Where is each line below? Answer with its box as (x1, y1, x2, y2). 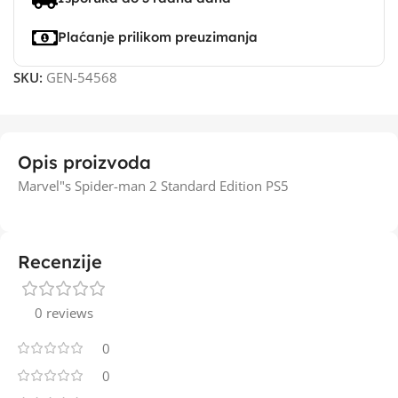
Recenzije (18, 251, 102, 273)
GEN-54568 (46, 68, 117, 86)
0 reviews (35, 304, 93, 322)
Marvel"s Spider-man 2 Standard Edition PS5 (18, 177, 289, 195)
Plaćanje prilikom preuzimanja (57, 28, 258, 45)
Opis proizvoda (18, 151, 151, 173)
